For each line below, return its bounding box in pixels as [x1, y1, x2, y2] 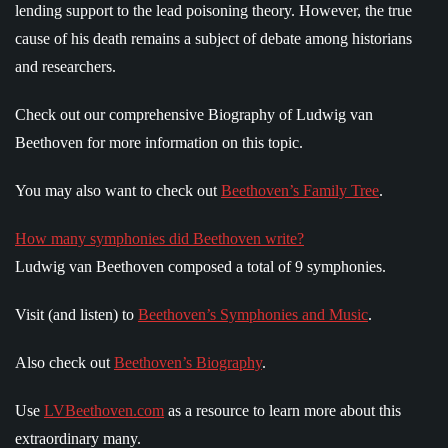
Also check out [15, 353, 114, 371]
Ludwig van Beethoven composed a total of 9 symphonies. [15, 257, 386, 275]
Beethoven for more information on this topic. [15, 133, 303, 151]
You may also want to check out [15, 181, 221, 199]
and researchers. [15, 57, 116, 75]
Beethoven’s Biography [114, 353, 262, 371]
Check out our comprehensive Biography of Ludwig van [15, 105, 373, 123]
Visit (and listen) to [15, 305, 138, 323]
